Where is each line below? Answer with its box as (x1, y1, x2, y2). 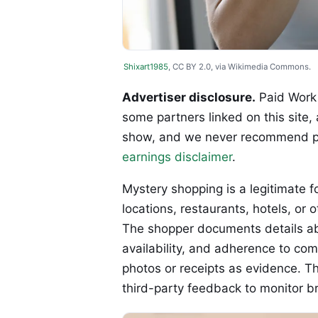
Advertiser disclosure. (122, 90, 256, 105)
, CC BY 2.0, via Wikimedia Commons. (168, 62, 311, 72)
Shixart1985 (124, 62, 168, 72)
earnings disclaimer (122, 150, 232, 165)
